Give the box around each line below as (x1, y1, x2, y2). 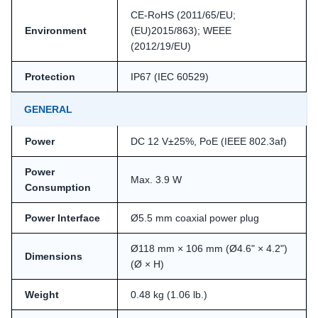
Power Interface (25, 212, 100, 224)
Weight (25, 288, 59, 300)
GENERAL (24, 103, 72, 115)
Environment (25, 24, 87, 36)
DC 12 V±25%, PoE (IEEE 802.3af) (131, 135, 287, 147)
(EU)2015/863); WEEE (131, 24, 231, 36)
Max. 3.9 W (131, 173, 182, 185)
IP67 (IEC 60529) (131, 70, 209, 82)
